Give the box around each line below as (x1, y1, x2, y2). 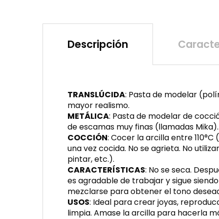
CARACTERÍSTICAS (67, 164, 145, 175)
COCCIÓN (67, 132, 108, 143)
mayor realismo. (67, 100, 130, 111)
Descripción (67, 37, 128, 51)
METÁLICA (67, 110, 109, 122)
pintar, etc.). (67, 153, 114, 165)
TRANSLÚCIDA (67, 89, 125, 100)
